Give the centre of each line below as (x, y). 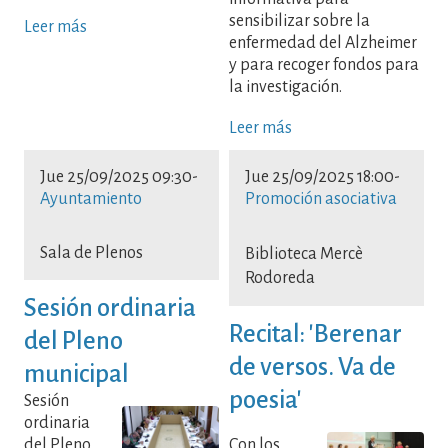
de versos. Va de (312, 366)
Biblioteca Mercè (304, 254)
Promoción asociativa (321, 199)
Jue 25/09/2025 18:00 (319, 177)
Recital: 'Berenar (315, 333)
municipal (76, 373)
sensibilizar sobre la (299, 21)
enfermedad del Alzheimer (323, 43)
